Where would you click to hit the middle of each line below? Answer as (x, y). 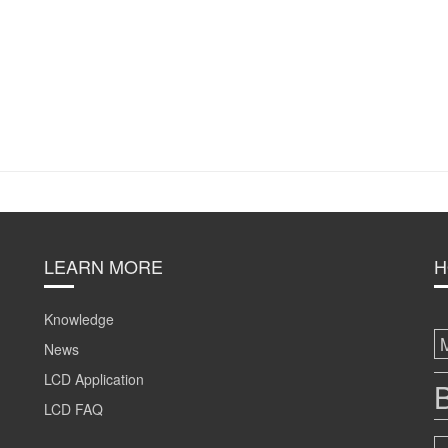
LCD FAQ (73, 408)
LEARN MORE (103, 265)
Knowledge (79, 318)
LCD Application (94, 378)
